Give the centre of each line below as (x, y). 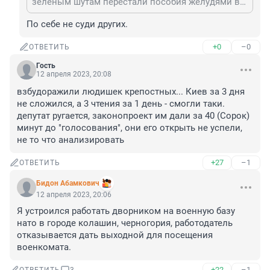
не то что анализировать (71, 140)
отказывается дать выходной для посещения (115, 235)
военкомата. (44, 247)
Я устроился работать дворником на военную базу (126, 211)
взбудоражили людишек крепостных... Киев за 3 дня (131, 92)
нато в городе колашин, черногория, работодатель (125, 223)
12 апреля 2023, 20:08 (74, 74)
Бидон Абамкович (68, 184)
